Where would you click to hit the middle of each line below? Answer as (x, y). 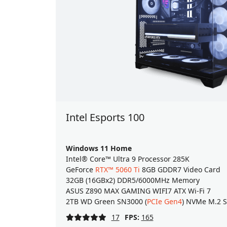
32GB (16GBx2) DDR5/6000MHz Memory (133, 180)
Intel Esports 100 (105, 118)
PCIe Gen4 (164, 202)
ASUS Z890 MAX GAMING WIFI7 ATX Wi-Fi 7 (138, 191)
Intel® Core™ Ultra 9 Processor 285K (127, 159)
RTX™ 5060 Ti (117, 170)
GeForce (80, 170)
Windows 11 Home (99, 148)
